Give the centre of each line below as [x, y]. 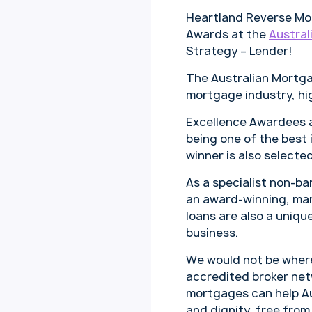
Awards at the [227, 34]
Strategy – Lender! [239, 51]
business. [212, 233]
